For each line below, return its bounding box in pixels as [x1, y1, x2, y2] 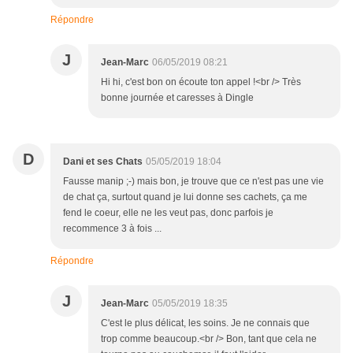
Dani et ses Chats [63, 156, 143, 168]
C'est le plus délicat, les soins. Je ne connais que [101, 318, 310, 329]
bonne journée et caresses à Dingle [101, 92, 254, 104]
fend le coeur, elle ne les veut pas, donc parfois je [63, 207, 273, 219]
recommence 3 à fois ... [63, 223, 162, 235]
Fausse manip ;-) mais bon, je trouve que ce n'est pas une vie [63, 176, 324, 188]
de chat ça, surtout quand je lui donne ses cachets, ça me [63, 191, 307, 203]
